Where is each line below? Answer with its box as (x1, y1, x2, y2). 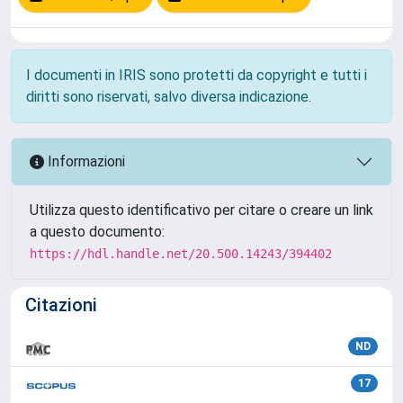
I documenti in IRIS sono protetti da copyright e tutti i (26, 66, 367, 84)
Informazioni (44, 153, 125, 171)
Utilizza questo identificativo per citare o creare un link (30, 201, 373, 219)
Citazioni (25, 293, 97, 316)
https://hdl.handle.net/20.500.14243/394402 (30, 246, 332, 261)
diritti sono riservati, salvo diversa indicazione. (26, 87, 311, 105)
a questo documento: (30, 222, 165, 240)
